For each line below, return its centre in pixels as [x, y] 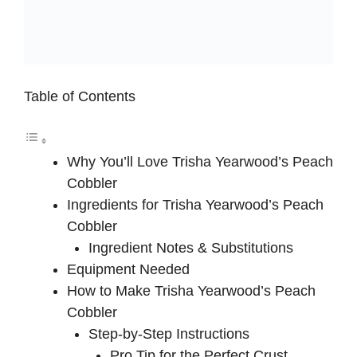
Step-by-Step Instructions [169, 333]
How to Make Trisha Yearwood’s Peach [191, 290]
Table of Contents [80, 96]
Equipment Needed [128, 269]
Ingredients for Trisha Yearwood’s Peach [195, 204]
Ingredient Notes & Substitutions [191, 247]
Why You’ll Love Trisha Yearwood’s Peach [200, 161]
